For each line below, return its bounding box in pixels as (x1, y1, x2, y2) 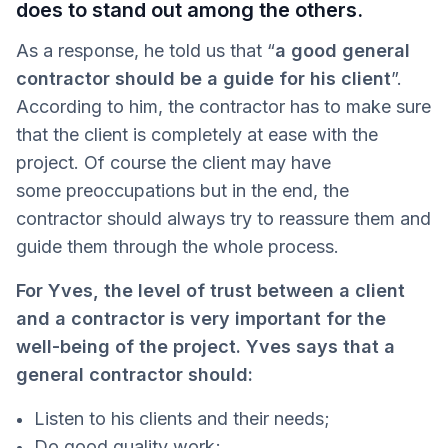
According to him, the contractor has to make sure (16, 95, 431, 117)
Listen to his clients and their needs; (34, 407, 330, 429)
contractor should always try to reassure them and (16, 207, 431, 229)
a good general (275, 39, 410, 61)
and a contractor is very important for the (16, 307, 386, 329)
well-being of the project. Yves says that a (16, 335, 395, 357)
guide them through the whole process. (16, 235, 339, 257)
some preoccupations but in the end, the (16, 179, 349, 201)
